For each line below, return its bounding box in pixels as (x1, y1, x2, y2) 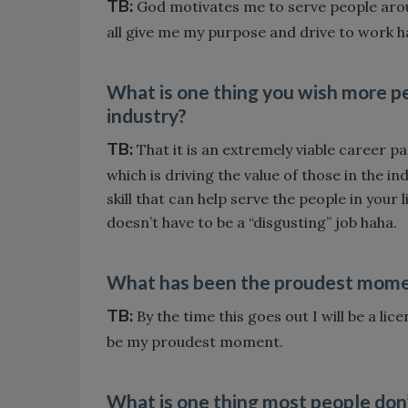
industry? (107, 103, 187, 127)
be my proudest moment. (107, 331, 283, 351)
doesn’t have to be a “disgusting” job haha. (107, 212, 397, 231)
